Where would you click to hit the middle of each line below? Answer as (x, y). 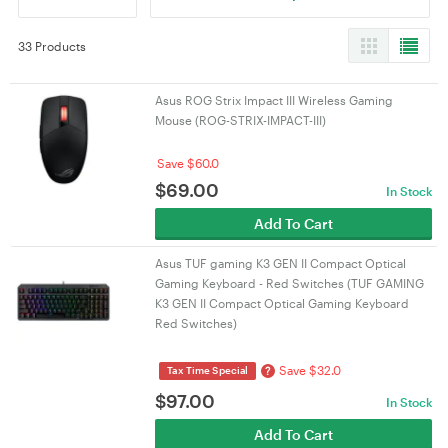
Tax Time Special (207, 370)
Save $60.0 (187, 163)
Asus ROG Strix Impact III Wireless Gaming (273, 100)
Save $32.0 (309, 370)
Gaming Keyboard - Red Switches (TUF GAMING (289, 283)
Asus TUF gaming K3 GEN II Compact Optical (280, 263)
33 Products (52, 46)
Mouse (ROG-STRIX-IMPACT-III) (240, 120)
